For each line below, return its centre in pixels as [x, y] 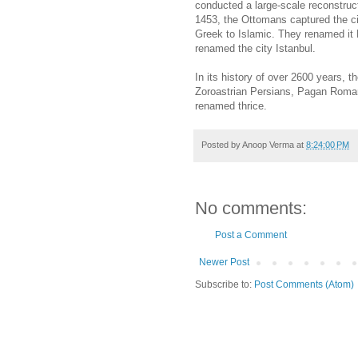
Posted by [222, 144]
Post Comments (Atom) [304, 285]
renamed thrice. [231, 105]
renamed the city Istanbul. [255, 48]
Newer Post [224, 263]
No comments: [251, 209]
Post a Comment [251, 235]
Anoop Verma [268, 144]
